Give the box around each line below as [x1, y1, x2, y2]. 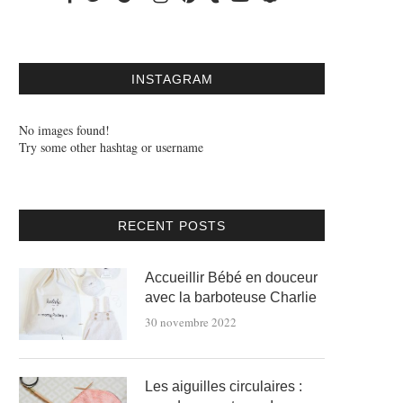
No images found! [19, 121, 110, 139]
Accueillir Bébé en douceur [145, 270, 318, 285]
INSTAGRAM [130, 72, 213, 86]
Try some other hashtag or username [19, 139, 203, 156]
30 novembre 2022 [145, 314, 237, 330]
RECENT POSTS [118, 219, 226, 233]
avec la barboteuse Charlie [145, 290, 317, 305]
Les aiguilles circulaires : [145, 379, 302, 394]
